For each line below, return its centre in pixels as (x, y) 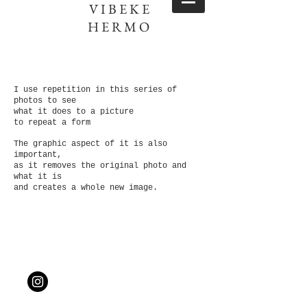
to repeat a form (52, 123)
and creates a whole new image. (86, 188)
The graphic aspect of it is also (90, 144)
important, (38, 155)
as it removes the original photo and (100, 166)
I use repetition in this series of (95, 90)
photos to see (45, 101)
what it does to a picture (74, 112)
